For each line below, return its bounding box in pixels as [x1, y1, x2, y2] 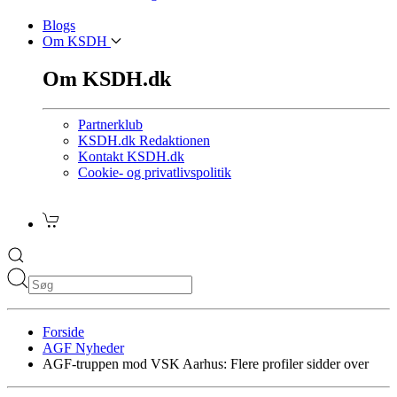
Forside [43, 324, 84, 340]
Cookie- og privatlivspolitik [78, 165, 231, 181]
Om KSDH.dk [43, 66, 171, 90]
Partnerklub [78, 117, 143, 133]
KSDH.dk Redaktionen [78, 133, 210, 149]
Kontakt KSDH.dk [78, 149, 184, 165]
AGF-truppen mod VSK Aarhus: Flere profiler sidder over [43, 356, 369, 372]
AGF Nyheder [43, 340, 124, 356]
